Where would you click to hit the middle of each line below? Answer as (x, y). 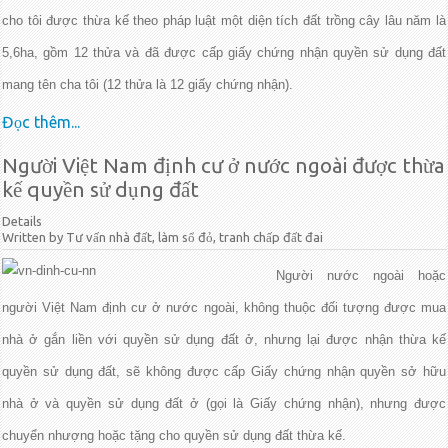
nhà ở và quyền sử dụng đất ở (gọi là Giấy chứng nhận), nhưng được (224, 403)
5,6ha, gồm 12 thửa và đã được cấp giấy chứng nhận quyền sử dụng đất (224, 52)
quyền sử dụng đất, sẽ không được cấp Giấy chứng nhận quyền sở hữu (224, 371)
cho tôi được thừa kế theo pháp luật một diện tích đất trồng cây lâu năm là (224, 20)
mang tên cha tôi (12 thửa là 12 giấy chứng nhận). (147, 84)
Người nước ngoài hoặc (361, 275)
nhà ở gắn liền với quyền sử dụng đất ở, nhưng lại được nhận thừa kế (224, 339)
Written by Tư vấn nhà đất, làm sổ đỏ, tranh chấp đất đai (162, 237)
